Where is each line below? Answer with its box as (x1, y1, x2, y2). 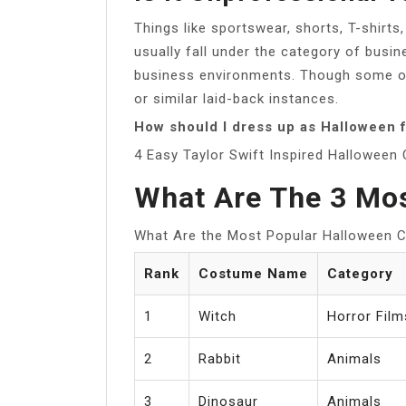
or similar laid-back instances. (134, 90, 339, 107)
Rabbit (198, 350, 241, 367)
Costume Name (198, 265, 308, 282)
